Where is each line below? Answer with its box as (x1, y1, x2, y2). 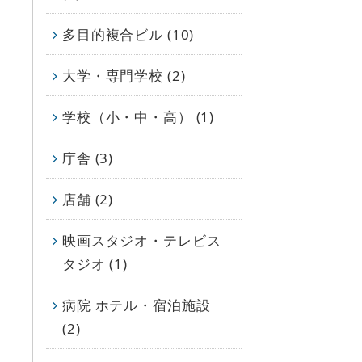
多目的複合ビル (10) (62, 24, 195, 44)
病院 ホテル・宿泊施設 (62, 295, 211, 314)
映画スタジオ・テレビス (62, 230, 221, 250)
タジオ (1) (62, 254, 128, 273)
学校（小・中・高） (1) (62, 107, 215, 126)
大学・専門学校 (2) (62, 65, 186, 85)
